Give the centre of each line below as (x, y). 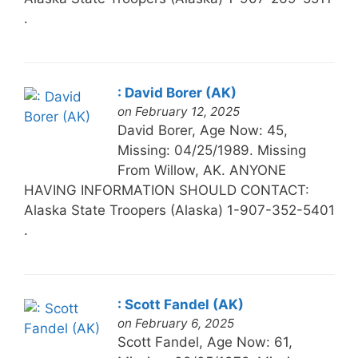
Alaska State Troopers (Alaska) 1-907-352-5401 (179, 210)
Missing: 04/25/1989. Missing (211, 150)
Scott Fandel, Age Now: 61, (205, 342)
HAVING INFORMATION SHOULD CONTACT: (166, 190)
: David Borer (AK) (177, 92)
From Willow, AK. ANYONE (201, 170)
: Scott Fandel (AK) (180, 304)
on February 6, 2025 (175, 323)
